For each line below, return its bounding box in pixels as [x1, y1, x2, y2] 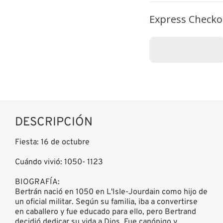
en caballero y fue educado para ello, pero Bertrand [15, 207, 196, 217]
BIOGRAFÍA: [15, 177, 60, 187]
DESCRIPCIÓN [15, 114, 93, 130]
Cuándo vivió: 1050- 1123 [15, 157, 103, 167]
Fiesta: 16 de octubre [15, 137, 90, 147]
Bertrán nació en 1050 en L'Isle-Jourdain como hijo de [15, 187, 208, 197]
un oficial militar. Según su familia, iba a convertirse [15, 197, 198, 207]
